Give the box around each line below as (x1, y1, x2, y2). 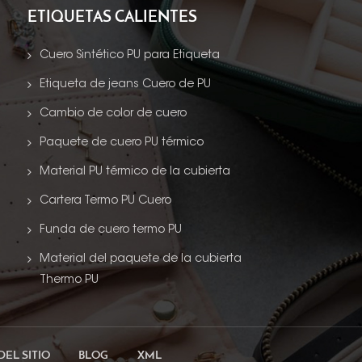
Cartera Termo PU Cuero (39, 195, 171, 207)
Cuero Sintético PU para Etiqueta (39, 49, 220, 61)
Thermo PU (39, 274, 99, 286)
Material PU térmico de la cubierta (39, 166, 230, 178)
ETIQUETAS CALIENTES (27, 11, 197, 27)
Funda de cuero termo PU (39, 224, 182, 236)
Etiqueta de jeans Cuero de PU (39, 78, 211, 90)
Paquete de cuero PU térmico (39, 137, 204, 149)
